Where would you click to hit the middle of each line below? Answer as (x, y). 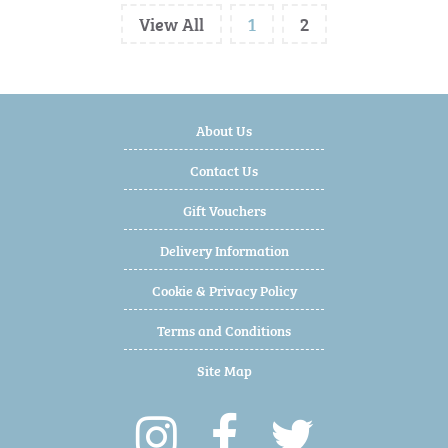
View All (171, 23)
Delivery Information (224, 249)
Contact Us (224, 169)
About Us (224, 129)
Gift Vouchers (224, 209)
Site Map (224, 369)
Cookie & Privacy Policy (224, 289)
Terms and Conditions (224, 329)
